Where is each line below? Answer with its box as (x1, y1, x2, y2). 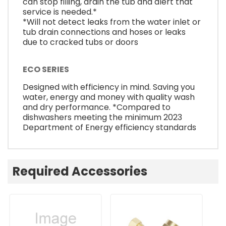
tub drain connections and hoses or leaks (23, 26, 186, 38)
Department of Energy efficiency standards (23, 121, 196, 133)
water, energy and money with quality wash (23, 91, 195, 103)
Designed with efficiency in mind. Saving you (23, 81, 195, 93)
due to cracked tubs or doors (23, 36, 138, 48)
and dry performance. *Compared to (23, 101, 171, 113)
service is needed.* (23, 6, 97, 18)
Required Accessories (13, 163, 147, 180)
